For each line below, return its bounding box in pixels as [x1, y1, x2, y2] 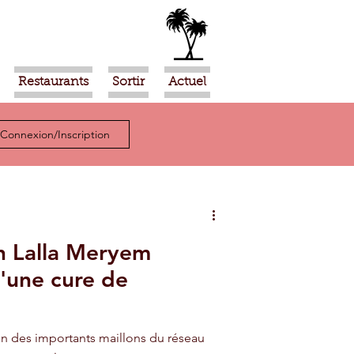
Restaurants [18, 76, 88, 88]
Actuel [168, 76, 206, 88]
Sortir [112, 76, 145, 88]
